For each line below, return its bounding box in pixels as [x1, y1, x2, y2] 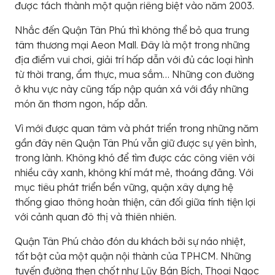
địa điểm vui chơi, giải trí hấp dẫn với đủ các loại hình [15, 53, 254, 66]
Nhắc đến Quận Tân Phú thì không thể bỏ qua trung [15, 24, 249, 36]
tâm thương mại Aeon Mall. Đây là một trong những [15, 39, 250, 51]
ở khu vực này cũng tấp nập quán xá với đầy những [15, 83, 249, 95]
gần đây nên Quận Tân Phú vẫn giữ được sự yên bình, [15, 137, 257, 149]
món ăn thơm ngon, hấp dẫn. [15, 98, 147, 110]
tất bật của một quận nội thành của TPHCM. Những [15, 250, 251, 262]
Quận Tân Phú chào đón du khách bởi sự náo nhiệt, [15, 235, 246, 247]
